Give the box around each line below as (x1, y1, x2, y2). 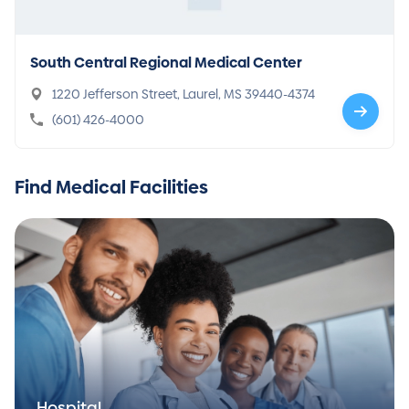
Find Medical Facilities (15, 173, 208, 200)
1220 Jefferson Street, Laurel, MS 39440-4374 (245, 84, 315, 103)
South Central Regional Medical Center (30, 51, 302, 73)
